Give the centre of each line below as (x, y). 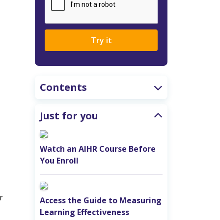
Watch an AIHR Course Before (98, 149)
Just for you (69, 115)
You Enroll (59, 160)
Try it (101, 40)
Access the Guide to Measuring (101, 200)
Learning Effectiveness (84, 212)
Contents (63, 87)
